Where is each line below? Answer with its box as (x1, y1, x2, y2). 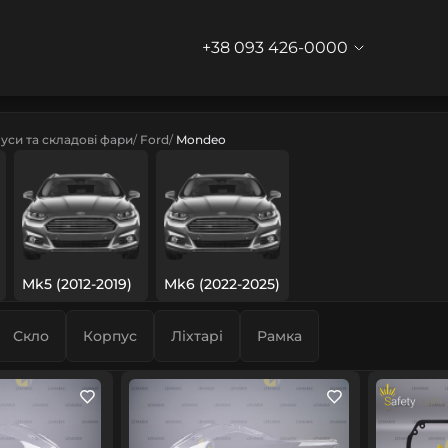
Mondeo (176, 132, 226, 147)
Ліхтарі (171, 327, 223, 346)
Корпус (83, 327, 137, 346)
